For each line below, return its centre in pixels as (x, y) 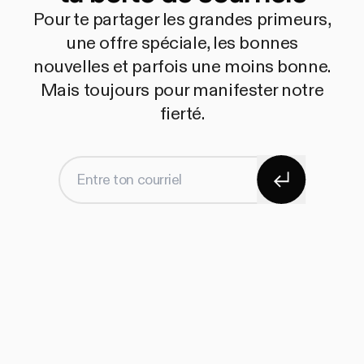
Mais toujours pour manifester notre (182, 91)
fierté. (182, 114)
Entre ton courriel (128, 176)
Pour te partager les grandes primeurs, (182, 20)
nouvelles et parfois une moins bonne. (182, 67)
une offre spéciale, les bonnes (182, 43)
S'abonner (320, 165)
